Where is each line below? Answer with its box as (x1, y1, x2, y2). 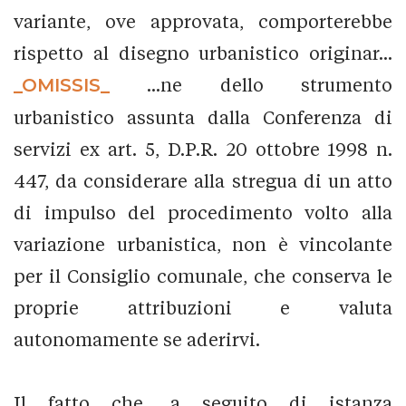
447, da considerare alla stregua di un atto (14, 169, 392, 191)
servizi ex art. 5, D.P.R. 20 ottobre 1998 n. (14, 138, 392, 159)
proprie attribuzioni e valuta (14, 296, 392, 318)
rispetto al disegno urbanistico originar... (14, 42, 392, 63)
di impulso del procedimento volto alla (14, 201, 392, 223)
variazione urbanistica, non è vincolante (14, 233, 392, 255)
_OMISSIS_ (14, 73, 110, 96)
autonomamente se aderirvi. (14, 328, 260, 350)
